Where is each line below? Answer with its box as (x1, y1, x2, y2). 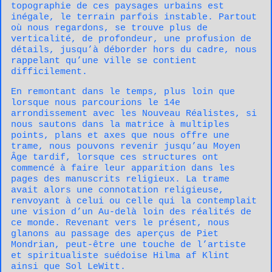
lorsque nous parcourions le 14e (11, 98, 180, 109)
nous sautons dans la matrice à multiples (11, 120, 229, 131)
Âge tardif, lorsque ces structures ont (11, 152, 219, 163)
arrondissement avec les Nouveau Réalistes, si (11, 109, 257, 120)
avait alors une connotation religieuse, (11, 185, 224, 196)
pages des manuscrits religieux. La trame (11, 174, 229, 185)
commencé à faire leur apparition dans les (11, 163, 235, 174)
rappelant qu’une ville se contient (11, 56, 197, 67)
